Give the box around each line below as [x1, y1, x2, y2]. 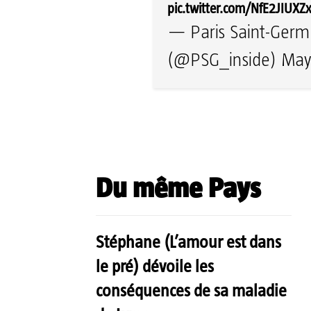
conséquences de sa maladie [96, 280, 287, 300]
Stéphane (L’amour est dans [96, 231, 281, 251]
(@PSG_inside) [167, 50, 281, 69]
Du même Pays [96, 171, 260, 203]
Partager [181, 130, 207, 139]
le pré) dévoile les [96, 255, 214, 276]
